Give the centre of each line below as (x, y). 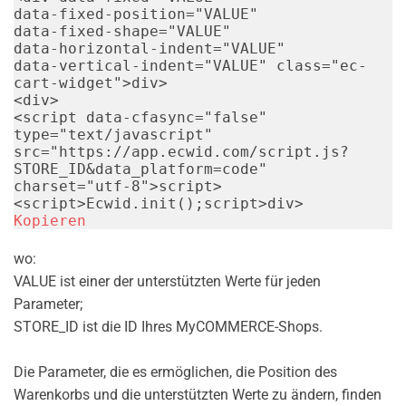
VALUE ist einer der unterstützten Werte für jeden (167, 281)
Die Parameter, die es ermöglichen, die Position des (175, 372)
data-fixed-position (100, 14)
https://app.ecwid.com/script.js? (204, 151)
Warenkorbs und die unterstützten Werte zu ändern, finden (198, 394)
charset (45, 186)
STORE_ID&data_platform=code (136, 169)
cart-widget (63, 82)
